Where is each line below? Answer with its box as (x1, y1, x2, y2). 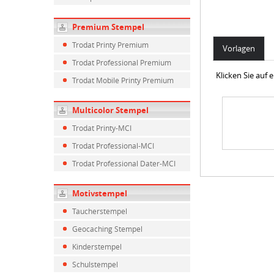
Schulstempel (72, 259, 118, 269)
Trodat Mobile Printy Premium (72, 75, 174, 85)
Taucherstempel (72, 206, 127, 216)
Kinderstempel (72, 242, 122, 251)
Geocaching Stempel (72, 224, 143, 234)
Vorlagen (223, 43, 255, 54)
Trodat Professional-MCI (72, 141, 154, 150)
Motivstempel (72, 188, 127, 199)
